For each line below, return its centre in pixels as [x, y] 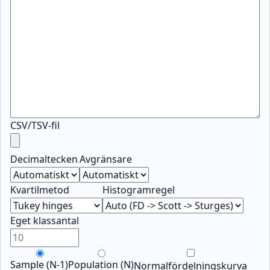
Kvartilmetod [40, 190]
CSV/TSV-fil [35, 125]
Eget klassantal [45, 220]
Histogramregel [139, 190]
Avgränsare [106, 159]
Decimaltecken [44, 159]
